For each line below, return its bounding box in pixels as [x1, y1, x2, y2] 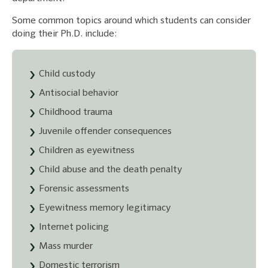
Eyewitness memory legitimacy [39, 203, 170, 213]
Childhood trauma [39, 107, 112, 117]
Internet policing [39, 222, 109, 232]
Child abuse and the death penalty [39, 165, 182, 175]
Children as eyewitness [39, 145, 135, 156]
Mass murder [39, 241, 93, 251]
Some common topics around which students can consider [12, 16, 251, 26]
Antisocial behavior [39, 88, 118, 98]
